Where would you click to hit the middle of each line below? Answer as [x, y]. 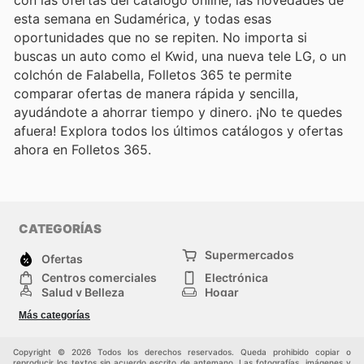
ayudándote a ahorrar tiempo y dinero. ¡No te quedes [178, 113]
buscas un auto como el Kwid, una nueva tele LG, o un [180, 56]
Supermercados [249, 254]
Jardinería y [74, 305]
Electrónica [236, 277]
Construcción [79, 316]
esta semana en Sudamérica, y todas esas [143, 19]
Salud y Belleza [83, 292]
